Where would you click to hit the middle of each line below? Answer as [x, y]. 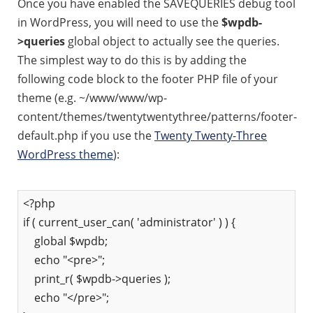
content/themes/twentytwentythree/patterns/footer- [157, 116]
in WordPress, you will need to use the [119, 22]
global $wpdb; [65, 241]
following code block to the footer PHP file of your [148, 79]
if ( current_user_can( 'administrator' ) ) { [129, 222]
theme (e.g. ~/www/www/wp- [92, 97]
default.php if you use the [86, 135]
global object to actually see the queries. [172, 41]
